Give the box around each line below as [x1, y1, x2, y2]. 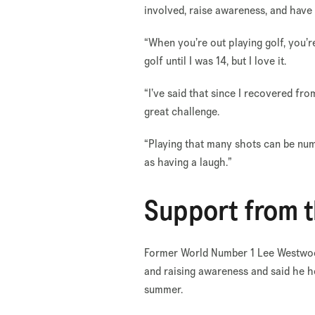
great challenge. [144, 103, 223, 119]
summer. [144, 281, 186, 297]
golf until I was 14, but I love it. [144, 53, 290, 68]
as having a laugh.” [144, 154, 236, 169]
